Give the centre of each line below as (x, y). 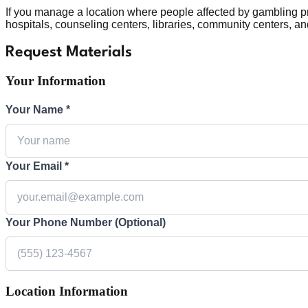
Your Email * (37, 166)
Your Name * (38, 109)
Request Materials (69, 53)
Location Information (67, 291)
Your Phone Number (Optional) (86, 222)
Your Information (56, 81)
